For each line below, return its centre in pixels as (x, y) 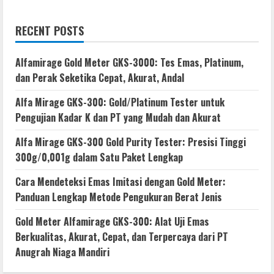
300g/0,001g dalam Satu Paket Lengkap (99, 157)
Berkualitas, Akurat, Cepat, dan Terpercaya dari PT (122, 236)
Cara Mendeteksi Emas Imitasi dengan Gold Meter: (120, 181)
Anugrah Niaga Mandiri (62, 252)
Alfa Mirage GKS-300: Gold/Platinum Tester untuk (120, 102)
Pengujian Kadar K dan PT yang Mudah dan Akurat (118, 117)
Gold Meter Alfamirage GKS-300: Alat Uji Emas (112, 221)
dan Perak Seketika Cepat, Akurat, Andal (100, 77)
